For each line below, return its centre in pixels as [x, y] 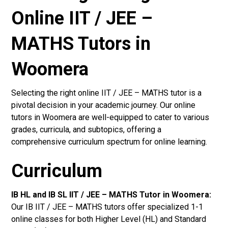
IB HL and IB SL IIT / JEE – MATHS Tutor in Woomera [110, 194]
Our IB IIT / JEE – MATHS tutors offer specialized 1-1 [107, 207]
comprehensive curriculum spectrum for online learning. [109, 141]
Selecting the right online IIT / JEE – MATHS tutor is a [107, 93]
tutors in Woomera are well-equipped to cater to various [110, 117]
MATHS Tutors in [81, 44]
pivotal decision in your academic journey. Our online [104, 105]
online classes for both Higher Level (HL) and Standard [109, 219]
